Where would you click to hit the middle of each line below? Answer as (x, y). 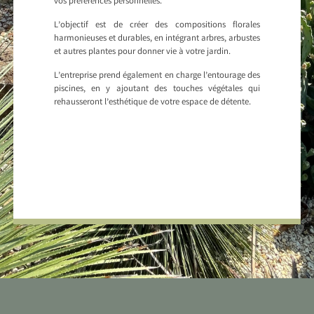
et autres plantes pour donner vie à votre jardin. (142, 53)
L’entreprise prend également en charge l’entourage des (157, 76)
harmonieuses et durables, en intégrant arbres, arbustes (157, 39)
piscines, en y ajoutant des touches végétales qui (157, 90)
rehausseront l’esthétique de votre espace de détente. (152, 103)
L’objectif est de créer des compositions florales (157, 26)
